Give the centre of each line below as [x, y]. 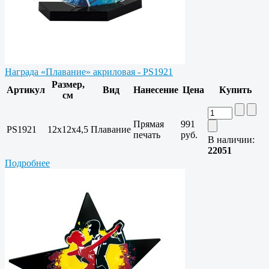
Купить [235, 90]
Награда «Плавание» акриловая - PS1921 [89, 72]
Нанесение [156, 90]
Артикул [26, 90]
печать [147, 135]
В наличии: [231, 140]
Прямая [149, 124]
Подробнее [27, 163]
